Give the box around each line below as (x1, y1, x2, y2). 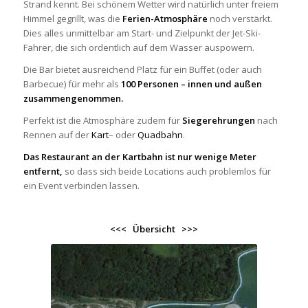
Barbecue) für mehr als (23, 77, 121, 90)
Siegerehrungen (181, 113, 255, 126)
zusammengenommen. (23, 91, 123, 104)
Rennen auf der (23, 128, 91, 141)
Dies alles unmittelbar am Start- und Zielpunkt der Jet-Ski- (23, 26, 261, 39)
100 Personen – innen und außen (120, 77, 262, 90)
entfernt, (23, 164, 63, 177)
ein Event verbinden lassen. (23, 179, 140, 192)
